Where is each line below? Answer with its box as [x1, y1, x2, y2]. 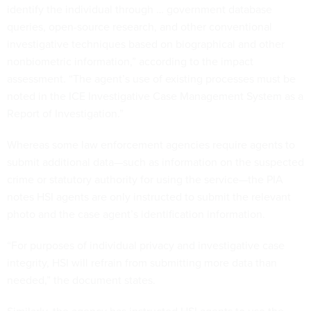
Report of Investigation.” [7, 105, 124, 121]
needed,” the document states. [7, 271, 155, 288]
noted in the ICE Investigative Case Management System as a [7, 87, 303, 104]
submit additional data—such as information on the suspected [7, 153, 304, 170]
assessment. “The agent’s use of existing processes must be [7, 70, 296, 87]
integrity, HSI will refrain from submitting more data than [7, 254, 277, 271]
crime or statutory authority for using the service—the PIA [7, 171, 283, 187]
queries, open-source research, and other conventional [7, 18, 272, 35]
